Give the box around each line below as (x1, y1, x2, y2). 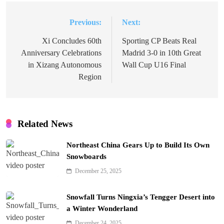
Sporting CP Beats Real (122, 36, 196, 45)
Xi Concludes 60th (42, 36, 101, 45)
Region (78, 72, 101, 81)
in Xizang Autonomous (28, 60, 101, 69)
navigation (15, 36, 69, 49)
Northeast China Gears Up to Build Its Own (66, 140, 209, 149)
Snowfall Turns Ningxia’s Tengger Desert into (66, 192, 215, 201)
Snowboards (66, 152, 106, 160)
